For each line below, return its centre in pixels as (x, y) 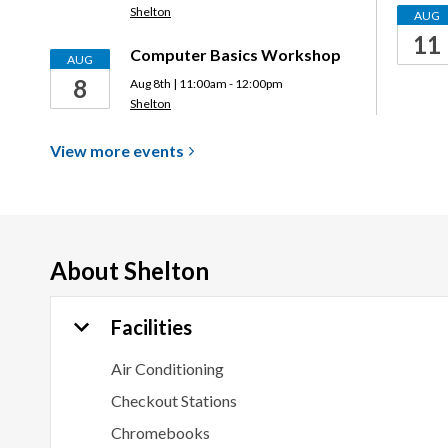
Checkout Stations (174, 400)
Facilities (151, 327)
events (158, 150)
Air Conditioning (167, 368)
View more (91, 150)
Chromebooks (160, 432)
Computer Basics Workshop (235, 54)
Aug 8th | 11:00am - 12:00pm (206, 83)
